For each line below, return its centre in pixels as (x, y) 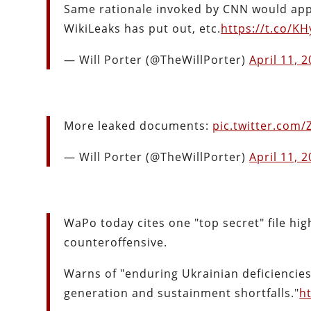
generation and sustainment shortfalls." (182, 293)
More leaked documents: (138, 126)
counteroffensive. (116, 243)
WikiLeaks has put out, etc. (143, 29)
